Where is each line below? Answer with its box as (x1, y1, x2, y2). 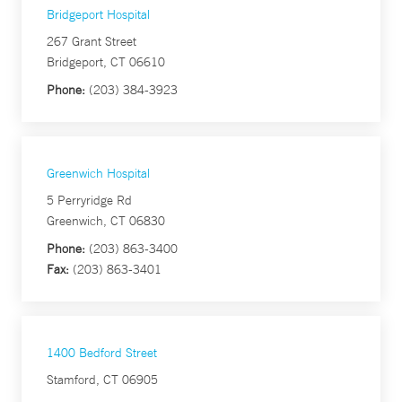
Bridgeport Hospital (47, 6, 150, 22)
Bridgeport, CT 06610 (47, 54, 165, 70)
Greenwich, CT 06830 (47, 213, 165, 229)
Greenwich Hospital (47, 165, 150, 181)
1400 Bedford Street (47, 345, 157, 361)
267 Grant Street (47, 33, 136, 49)
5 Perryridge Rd (47, 192, 132, 208)
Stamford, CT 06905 (47, 371, 158, 388)
